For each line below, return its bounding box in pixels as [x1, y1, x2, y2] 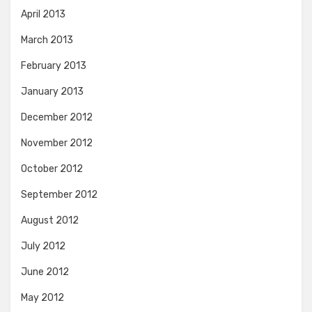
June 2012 [21, 266, 69, 278]
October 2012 [21, 163, 83, 175]
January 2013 [21, 86, 84, 97]
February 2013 [21, 60, 86, 72]
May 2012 [21, 292, 64, 304]
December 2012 [21, 111, 93, 123]
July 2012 [21, 240, 65, 252]
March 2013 [21, 34, 73, 46]
